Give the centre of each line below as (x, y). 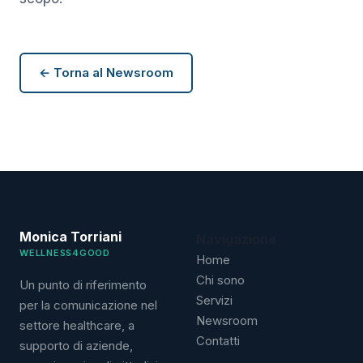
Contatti (218, 341)
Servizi (214, 301)
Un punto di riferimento (83, 285)
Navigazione (236, 239)
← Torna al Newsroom (106, 73)
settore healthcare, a (77, 326)
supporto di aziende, (76, 346)
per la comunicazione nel (88, 305)
